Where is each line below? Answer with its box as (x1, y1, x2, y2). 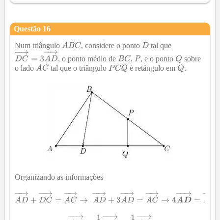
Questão (14, 24, 43, 33)
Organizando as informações (15, 172, 103, 181)
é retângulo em (128, 63, 178, 72)
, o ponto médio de (57, 54, 118, 63)
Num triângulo (15, 41, 62, 50)
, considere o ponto (81, 41, 142, 50)
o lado (15, 63, 36, 72)
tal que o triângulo (48, 63, 109, 72)
